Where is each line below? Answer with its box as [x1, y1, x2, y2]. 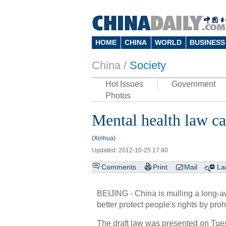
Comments [101, 163, 136, 171]
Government [172, 80, 215, 88]
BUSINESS [190, 38, 225, 46]
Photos [105, 91, 131, 100]
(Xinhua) [92, 135, 116, 142]
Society [130, 59, 166, 72]
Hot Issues [105, 80, 143, 88]
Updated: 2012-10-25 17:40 [92, 147, 168, 154]
